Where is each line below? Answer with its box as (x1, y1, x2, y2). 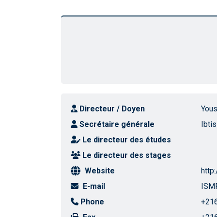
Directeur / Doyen (79, 104, 145, 113)
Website (85, 166, 115, 175)
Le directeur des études (82, 135, 171, 144)
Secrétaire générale (79, 120, 155, 129)
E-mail (83, 182, 105, 191)
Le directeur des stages (82, 151, 171, 160)
